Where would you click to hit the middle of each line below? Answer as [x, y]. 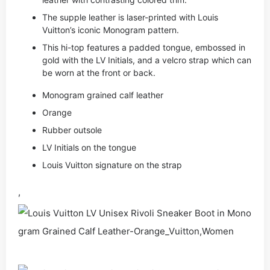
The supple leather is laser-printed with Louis [130, 17]
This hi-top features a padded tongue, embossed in [144, 47]
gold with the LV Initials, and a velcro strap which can [147, 60]
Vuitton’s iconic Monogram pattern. [111, 30]
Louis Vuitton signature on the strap [112, 165]
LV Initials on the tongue [89, 147]
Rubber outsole [72, 130]
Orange [57, 112]
